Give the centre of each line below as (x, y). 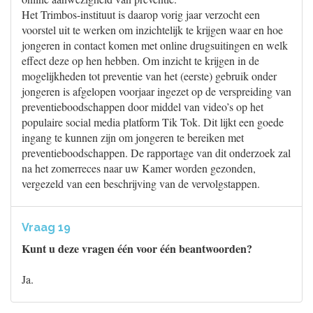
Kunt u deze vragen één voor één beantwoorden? (137, 248)
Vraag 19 (46, 227)
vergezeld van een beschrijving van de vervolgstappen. (141, 183)
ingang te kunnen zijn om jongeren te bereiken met (133, 137)
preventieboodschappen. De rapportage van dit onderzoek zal (156, 153)
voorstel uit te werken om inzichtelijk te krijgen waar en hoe (152, 30)
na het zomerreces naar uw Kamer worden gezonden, (139, 168)
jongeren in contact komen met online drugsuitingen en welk (155, 45)
